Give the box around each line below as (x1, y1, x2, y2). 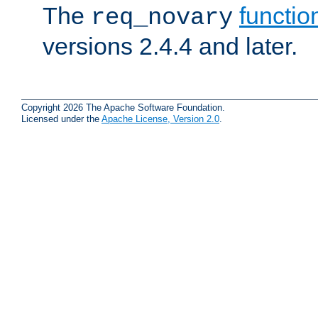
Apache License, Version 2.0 (102, 113, 219, 124)
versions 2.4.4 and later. (43, 32, 297, 60)
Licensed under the (21, 113, 102, 124)
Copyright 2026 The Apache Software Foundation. (21, 102, 225, 113)
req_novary (91, 4, 233, 31)
